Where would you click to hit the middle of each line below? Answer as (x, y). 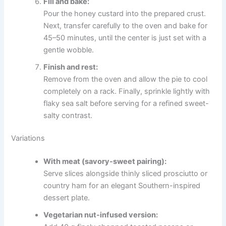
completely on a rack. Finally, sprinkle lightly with (127, 91)
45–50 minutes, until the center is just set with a (125, 38)
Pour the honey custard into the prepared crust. (125, 13)
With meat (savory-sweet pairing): (105, 162)
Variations (28, 138)
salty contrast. (68, 115)
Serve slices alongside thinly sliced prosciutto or (126, 174)
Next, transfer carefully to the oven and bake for (126, 25)
